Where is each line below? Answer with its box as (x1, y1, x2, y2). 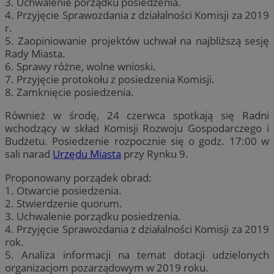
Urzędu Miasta (53, 147, 121, 161)
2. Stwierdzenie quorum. (5, 196, 122, 210)
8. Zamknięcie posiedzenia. (5, 85, 134, 100)
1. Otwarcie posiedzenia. (5, 183, 122, 198)
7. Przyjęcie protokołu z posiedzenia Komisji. (5, 72, 215, 87)
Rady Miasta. (5, 46, 65, 61)
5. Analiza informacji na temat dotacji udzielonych (5, 247, 269, 262)
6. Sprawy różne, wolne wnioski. (5, 59, 156, 74)
